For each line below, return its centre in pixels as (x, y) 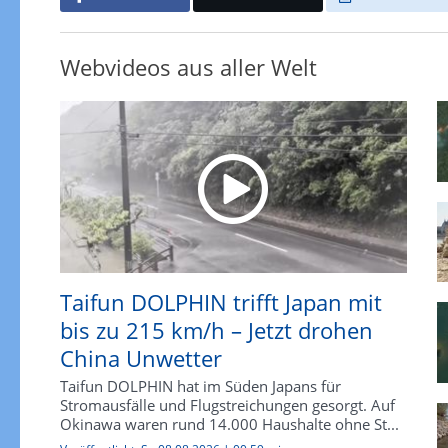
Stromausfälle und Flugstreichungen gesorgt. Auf (227, 404)
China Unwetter (140, 357)
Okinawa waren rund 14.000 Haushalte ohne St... (229, 423)
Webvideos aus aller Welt (188, 66)
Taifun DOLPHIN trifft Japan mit (220, 301)
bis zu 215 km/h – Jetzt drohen (216, 329)
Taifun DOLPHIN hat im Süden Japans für (200, 385)
